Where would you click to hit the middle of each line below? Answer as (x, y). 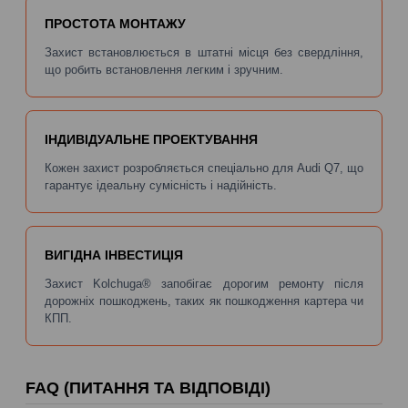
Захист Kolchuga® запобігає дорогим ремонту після (204, 283)
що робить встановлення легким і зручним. (164, 69)
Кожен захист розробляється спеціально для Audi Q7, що (204, 168)
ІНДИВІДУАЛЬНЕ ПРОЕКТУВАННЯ (151, 139)
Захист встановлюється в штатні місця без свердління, (204, 52)
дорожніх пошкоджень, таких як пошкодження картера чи (204, 301)
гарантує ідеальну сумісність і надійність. (161, 185)
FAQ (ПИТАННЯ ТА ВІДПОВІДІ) (148, 388)
